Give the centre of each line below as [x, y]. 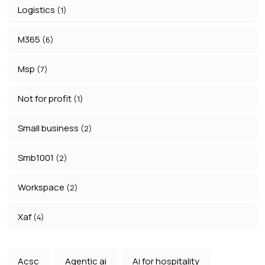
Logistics [37, 10]
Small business [49, 128]
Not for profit [46, 99]
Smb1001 [37, 158]
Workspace [42, 188]
